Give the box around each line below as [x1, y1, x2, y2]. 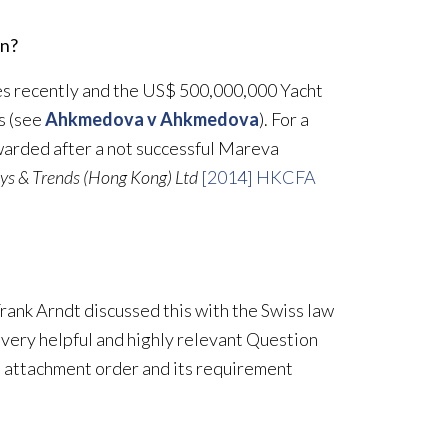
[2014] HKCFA [201, 165, 316, 188]
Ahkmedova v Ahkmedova [45, 107, 259, 130]
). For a [259, 107, 309, 130]
